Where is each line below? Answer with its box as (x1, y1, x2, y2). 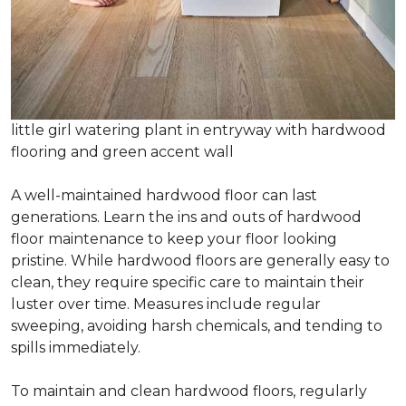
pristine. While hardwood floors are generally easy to (11, 252, 390, 270)
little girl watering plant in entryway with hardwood (11, 121, 386, 140)
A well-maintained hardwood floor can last (11, 187, 317, 205)
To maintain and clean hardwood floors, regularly (11, 382, 367, 401)
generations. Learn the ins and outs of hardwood (11, 208, 362, 227)
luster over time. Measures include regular (11, 295, 321, 314)
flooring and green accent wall (11, 143, 234, 161)
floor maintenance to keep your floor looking (11, 230, 337, 248)
